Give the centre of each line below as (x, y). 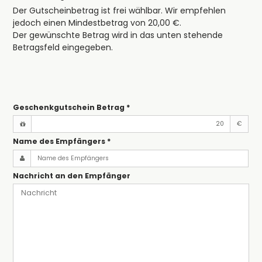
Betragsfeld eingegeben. (63, 48)
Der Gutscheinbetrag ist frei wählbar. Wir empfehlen (120, 11)
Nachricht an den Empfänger (72, 175)
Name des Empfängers (60, 142)
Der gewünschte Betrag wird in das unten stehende (118, 35)
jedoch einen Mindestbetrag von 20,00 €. (97, 23)
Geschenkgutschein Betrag (70, 108)
